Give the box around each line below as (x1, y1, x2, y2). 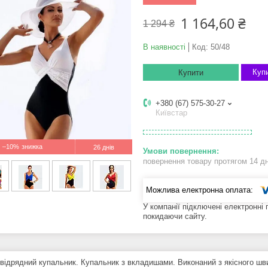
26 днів (93, 144, 114, 151)
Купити (178, 68, 203, 78)
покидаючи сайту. (143, 211, 207, 221)
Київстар (156, 108, 187, 118)
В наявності (143, 42, 185, 52)
